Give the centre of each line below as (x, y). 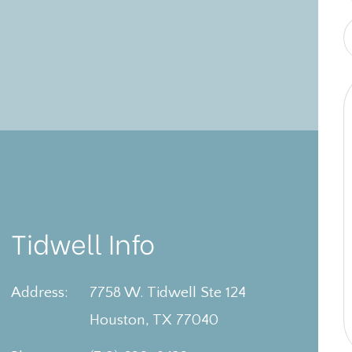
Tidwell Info (83, 242)
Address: (40, 293)
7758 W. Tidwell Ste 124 (168, 293)
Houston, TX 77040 (154, 320)
